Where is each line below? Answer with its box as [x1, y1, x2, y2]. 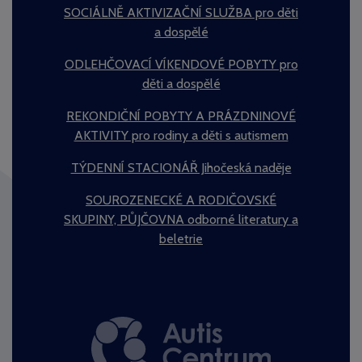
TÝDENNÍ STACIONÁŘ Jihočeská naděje [70, 159, 292, 175]
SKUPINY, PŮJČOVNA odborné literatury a [64, 211, 298, 227]
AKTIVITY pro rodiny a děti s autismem [74, 127, 288, 143]
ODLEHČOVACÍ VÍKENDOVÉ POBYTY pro [64, 56, 298, 72]
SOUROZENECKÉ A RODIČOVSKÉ [86, 192, 276, 208]
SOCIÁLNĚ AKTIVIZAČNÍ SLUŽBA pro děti [64, 4, 298, 20]
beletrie [159, 230, 203, 246]
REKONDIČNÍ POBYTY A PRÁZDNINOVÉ [66, 107, 296, 124]
